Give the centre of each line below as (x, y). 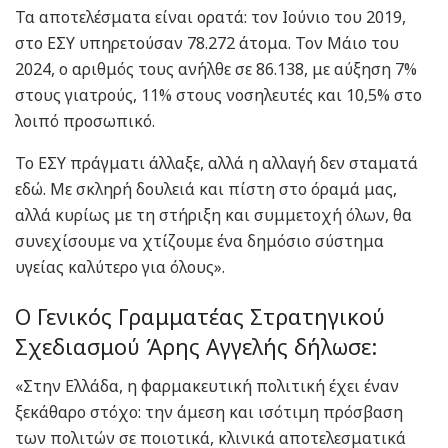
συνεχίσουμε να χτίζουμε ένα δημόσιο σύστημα (199, 241)
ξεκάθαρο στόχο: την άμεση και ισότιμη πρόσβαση (209, 411)
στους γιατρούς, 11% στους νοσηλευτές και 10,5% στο (218, 95)
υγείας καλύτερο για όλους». (120, 267)
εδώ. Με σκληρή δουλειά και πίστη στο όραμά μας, (206, 189)
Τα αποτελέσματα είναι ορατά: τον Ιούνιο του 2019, (210, 17)
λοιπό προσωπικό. (85, 121)
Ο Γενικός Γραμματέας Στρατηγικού (200, 316)
